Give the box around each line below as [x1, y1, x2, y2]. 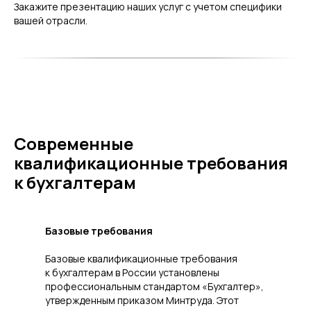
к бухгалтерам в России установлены [45, 266, 219, 280]
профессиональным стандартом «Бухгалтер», [45, 280, 264, 294]
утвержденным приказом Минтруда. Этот [45, 294, 239, 308]
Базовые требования [45, 224, 153, 238]
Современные [14, 132, 133, 155]
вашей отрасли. [14, 14, 87, 28]
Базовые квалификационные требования [45, 252, 237, 266]
